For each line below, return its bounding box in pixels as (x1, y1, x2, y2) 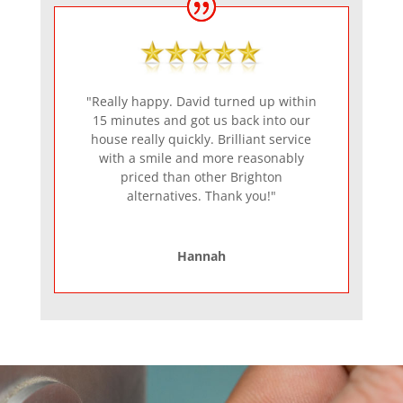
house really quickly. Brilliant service (91, 130, 312, 148)
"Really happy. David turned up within (85, 92, 317, 110)
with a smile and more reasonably (98, 148, 304, 166)
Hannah (176, 246, 226, 264)
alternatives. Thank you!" (126, 186, 276, 204)
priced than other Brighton (120, 167, 282, 185)
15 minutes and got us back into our (92, 111, 310, 129)
